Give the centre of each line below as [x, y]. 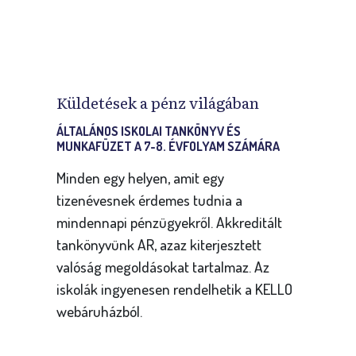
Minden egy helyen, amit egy [141, 178]
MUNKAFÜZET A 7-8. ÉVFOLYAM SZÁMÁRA [168, 147]
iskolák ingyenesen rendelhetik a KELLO [175, 289]
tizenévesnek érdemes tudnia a [150, 200]
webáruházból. [100, 311]
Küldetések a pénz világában [158, 103]
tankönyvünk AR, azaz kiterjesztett [159, 245]
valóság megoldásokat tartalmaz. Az [163, 267]
